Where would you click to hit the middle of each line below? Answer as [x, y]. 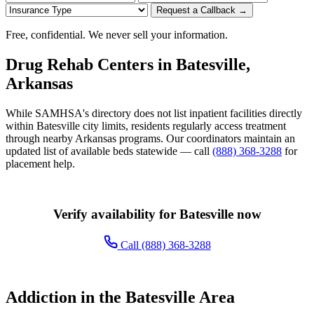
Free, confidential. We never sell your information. [117, 34]
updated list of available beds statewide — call [109, 151]
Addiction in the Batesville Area [120, 298]
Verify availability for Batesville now [157, 214]
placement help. [40, 163]
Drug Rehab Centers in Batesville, [128, 64]
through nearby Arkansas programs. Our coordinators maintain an [150, 138]
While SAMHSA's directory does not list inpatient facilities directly [154, 113]
